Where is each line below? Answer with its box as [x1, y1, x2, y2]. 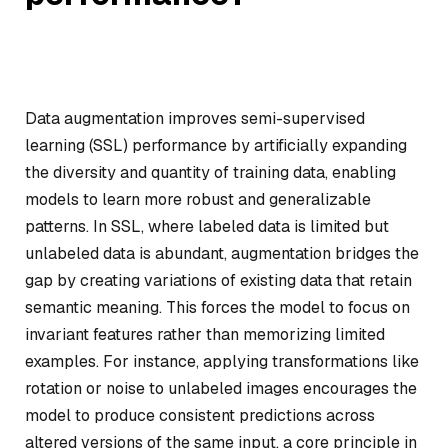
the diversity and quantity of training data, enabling [25, 162, 396, 183]
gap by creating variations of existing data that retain [25, 270, 412, 291]
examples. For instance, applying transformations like [25, 351, 419, 372]
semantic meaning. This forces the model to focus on [25, 297, 410, 318]
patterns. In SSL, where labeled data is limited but [25, 216, 389, 237]
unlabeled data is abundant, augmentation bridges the [25, 243, 419, 264]
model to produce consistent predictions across [25, 405, 375, 426]
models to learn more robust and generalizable [25, 189, 371, 210]
